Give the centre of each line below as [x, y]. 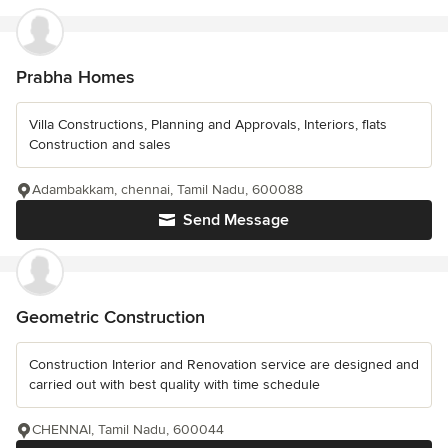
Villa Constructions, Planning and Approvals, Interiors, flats [208, 124]
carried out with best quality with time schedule [174, 384]
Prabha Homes [75, 77]
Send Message [236, 220]
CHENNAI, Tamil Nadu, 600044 [128, 429]
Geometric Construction [110, 317]
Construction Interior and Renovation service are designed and [224, 364]
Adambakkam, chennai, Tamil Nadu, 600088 [167, 189]
